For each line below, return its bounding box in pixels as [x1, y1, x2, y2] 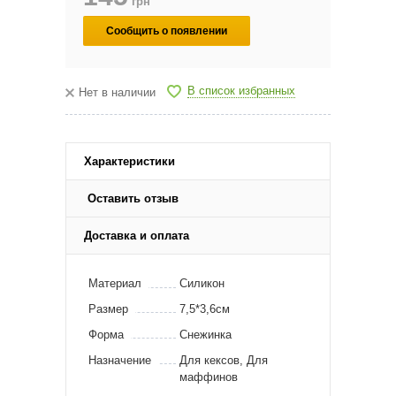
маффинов [179, 369, 238, 384]
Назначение [88, 353, 151, 367]
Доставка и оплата [84, 228, 189, 242]
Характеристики [84, 154, 175, 168]
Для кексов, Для [179, 353, 268, 367]
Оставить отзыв [88, 191, 179, 205]
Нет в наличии [79, 85, 156, 99]
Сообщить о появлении [106, 24, 227, 37]
